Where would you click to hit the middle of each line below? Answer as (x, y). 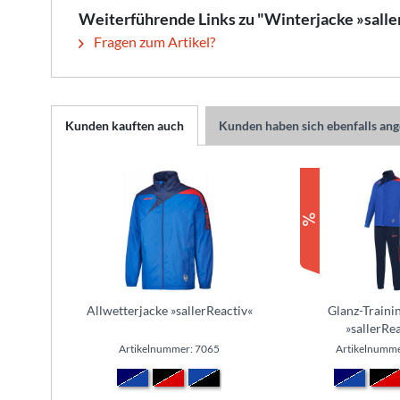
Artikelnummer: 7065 (169, 348)
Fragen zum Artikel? (153, 41)
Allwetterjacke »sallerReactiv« (169, 310)
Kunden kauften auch (125, 125)
